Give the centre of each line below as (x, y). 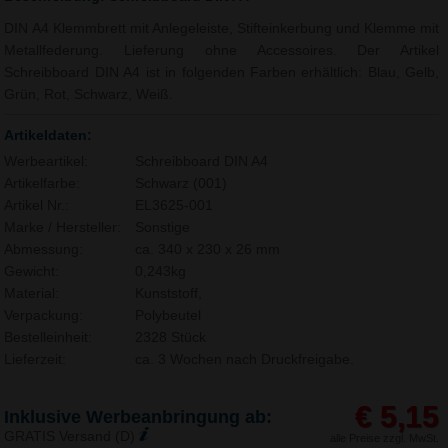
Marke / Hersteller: (63, 227)
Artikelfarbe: (42, 183)
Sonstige (162, 227)
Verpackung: (44, 315)
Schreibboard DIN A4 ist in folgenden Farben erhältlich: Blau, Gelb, (222, 72)
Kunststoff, (168, 293)
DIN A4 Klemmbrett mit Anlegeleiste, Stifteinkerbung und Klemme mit (222, 28)
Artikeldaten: (48, 134)
